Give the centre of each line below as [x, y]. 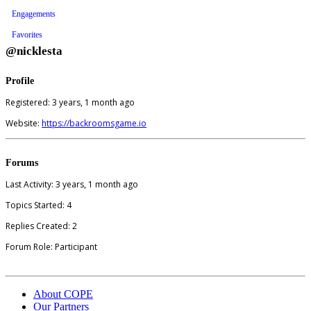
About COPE [63, 294]
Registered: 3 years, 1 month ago [70, 102]
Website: [24, 123]
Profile [20, 80]
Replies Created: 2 [41, 226]
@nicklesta [34, 51]
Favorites [27, 34]
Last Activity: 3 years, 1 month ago [72, 184]
